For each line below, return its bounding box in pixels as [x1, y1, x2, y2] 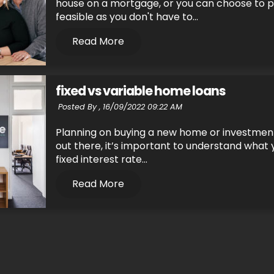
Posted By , [57, 102, 101, 113]
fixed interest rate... [55, 152, 147, 166]
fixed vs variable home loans [55, 82, 226, 100]
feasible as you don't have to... [55, 10, 198, 24]
